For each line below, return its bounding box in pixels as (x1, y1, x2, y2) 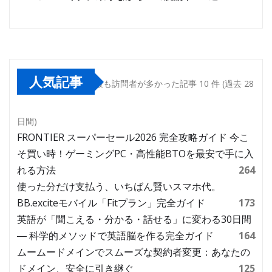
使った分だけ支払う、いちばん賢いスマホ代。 (17, 180, 221, 194)
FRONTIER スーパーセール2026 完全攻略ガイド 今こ (17, 131, 249, 144)
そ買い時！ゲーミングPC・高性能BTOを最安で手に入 (17, 147, 254, 161)
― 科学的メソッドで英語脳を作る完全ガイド (17, 229, 214, 243)
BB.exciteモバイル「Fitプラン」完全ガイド (17, 196, 205, 210)
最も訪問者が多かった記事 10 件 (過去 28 (95, 78, 254, 90)
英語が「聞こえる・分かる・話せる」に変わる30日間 (17, 212, 251, 226)
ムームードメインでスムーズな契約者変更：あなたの (17, 245, 250, 259)
